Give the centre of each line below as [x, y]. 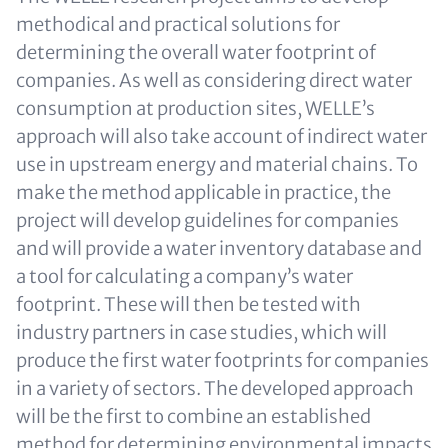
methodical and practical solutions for [178, 24]
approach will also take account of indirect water [221, 136]
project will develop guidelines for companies [207, 220]
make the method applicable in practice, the [203, 192]
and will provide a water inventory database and [219, 248]
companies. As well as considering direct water [214, 80]
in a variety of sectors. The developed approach [215, 388]
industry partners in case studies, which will [201, 332]
